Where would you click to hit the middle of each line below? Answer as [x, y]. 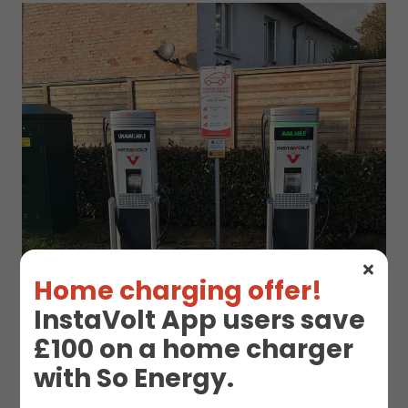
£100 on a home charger [194, 350]
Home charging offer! [178, 291]
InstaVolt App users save [200, 321]
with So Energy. [134, 379]
